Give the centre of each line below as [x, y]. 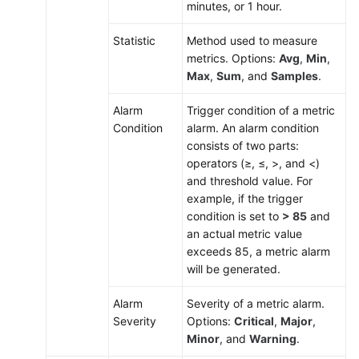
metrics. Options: [233, 58]
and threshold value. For [250, 181]
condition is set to [234, 216]
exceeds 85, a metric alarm [258, 251]
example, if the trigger [245, 198]
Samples [294, 76]
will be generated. [234, 269]
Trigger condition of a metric [261, 110]
